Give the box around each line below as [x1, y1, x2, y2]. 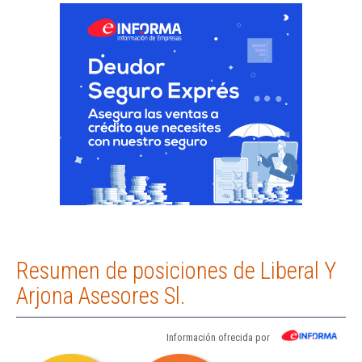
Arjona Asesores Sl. [16, 282, 186, 310]
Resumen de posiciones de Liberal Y [16, 257, 336, 285]
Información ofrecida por [166, 331, 270, 344]
